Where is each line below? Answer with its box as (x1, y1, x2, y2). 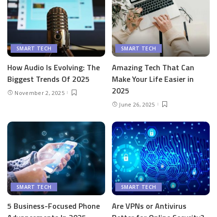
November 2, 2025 (15, 89, 64, 96)
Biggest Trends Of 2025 (7, 73, 90, 85)
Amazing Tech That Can (112, 62, 194, 74)
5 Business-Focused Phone (7, 200, 100, 212)
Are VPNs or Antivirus (112, 200, 186, 212)
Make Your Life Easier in (112, 73, 194, 85)
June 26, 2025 (119, 100, 155, 108)
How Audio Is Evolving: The (7, 62, 100, 74)
